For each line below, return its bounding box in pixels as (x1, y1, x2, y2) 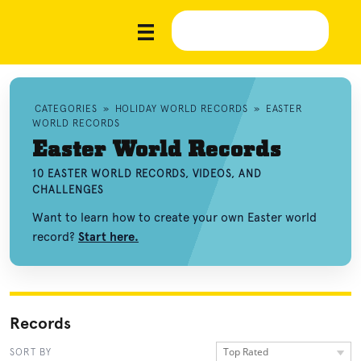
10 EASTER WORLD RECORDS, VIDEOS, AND (32, 168, 263, 180)
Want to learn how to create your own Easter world (32, 210, 317, 225)
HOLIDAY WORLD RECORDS (114, 103, 248, 114)
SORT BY (10, 346, 52, 358)
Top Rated (223, 345, 268, 359)
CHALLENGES (32, 184, 105, 196)
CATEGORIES (35, 103, 98, 114)
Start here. (78, 230, 139, 244)
